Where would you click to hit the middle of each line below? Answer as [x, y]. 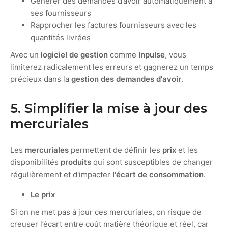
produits [76, 162]
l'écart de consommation [158, 174]
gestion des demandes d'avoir [126, 79]
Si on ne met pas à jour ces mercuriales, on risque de [106, 212]
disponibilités [35, 162]
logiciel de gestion [74, 54]
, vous [176, 54]
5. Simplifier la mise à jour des [109, 108]
